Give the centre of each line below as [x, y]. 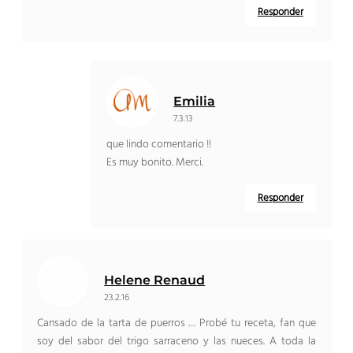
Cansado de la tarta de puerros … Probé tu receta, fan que [176, 324]
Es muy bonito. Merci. [155, 163]
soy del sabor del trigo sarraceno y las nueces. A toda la [176, 342]
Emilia [195, 102]
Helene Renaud [155, 281]
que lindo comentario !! [159, 145]
